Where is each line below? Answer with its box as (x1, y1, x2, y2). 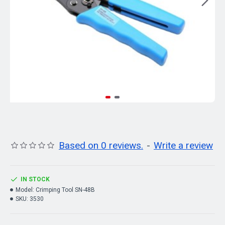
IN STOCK (21, 176, 50, 183)
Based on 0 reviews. (59, 140, 143, 151)
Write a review (154, 140, 213, 151)
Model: (16, 186, 34, 193)
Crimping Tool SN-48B (36, 186, 95, 193)
